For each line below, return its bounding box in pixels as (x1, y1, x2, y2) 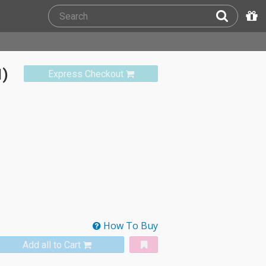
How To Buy (101, 219, 158, 232)
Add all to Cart (23, 239, 81, 251)
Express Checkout (47, 68, 123, 80)
